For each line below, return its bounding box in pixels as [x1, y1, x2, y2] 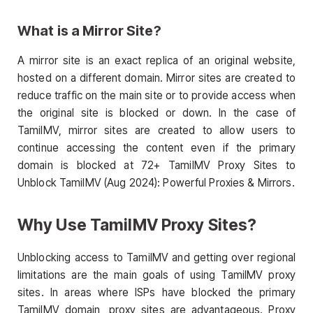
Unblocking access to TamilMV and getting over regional [17, 250, 296, 264]
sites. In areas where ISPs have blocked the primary [17, 285, 296, 299]
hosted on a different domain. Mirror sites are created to [17, 71, 296, 85]
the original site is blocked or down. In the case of [17, 106, 296, 120]
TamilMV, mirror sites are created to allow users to [17, 124, 296, 138]
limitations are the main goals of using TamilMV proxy [17, 268, 296, 282]
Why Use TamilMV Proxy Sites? [17, 214, 257, 234]
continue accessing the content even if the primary [17, 141, 296, 155]
